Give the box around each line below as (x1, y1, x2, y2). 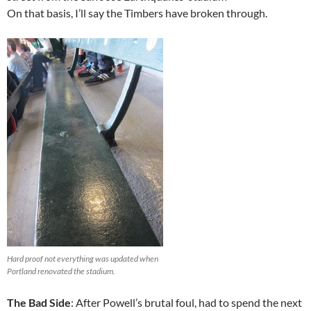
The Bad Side (7, 296, 71, 310)
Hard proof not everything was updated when (7, 253, 158, 264)
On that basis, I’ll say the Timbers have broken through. (7, 6, 267, 20)
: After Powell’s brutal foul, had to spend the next (71, 296, 302, 310)
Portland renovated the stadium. (7, 266, 115, 277)
